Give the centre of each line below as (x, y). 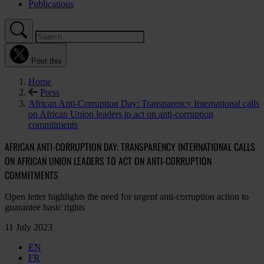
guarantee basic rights (45, 207)
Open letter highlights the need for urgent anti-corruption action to (127, 197)
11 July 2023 (29, 227)
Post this (47, 61)
